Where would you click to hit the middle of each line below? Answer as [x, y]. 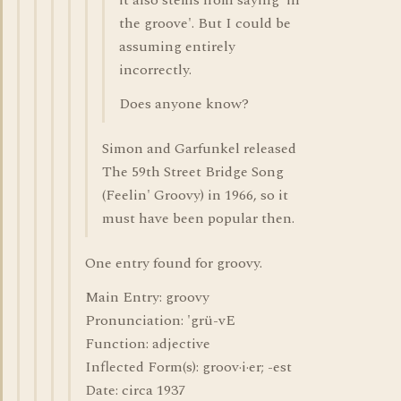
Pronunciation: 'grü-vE [160, 320]
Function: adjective [148, 344]
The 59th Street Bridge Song [193, 172]
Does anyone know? [184, 104]
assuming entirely [177, 47]
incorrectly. [155, 70]
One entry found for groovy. [174, 263]
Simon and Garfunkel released [199, 149]
